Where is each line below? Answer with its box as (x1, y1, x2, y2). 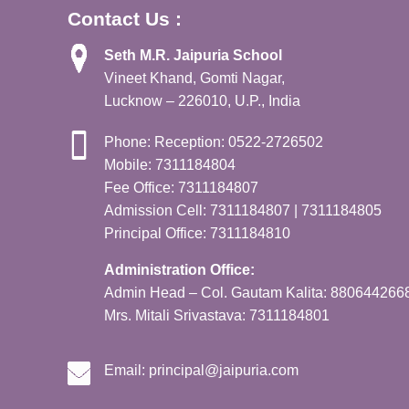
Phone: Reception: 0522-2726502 (104, 134, 324, 151)
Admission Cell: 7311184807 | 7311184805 (104, 203, 383, 219)
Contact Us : (68, 8, 183, 30)
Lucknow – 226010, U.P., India (104, 93, 301, 110)
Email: (104, 362, 150, 379)
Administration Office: (104, 262, 256, 278)
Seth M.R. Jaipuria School (104, 47, 283, 64)
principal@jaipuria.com (149, 362, 299, 379)
